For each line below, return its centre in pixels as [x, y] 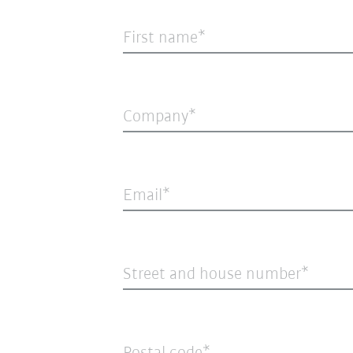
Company [155, 117]
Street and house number [212, 274]
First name [160, 38]
